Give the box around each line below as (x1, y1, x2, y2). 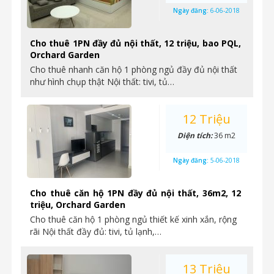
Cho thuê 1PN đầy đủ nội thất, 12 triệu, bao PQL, (30, 37, 241, 49)
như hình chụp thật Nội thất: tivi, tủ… (30, 76, 174, 87)
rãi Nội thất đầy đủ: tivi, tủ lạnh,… (30, 226, 161, 237)
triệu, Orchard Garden (30, 199, 125, 210)
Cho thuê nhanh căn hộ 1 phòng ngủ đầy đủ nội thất (30, 64, 237, 75)
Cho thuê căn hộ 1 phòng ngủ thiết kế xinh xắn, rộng (30, 213, 237, 225)
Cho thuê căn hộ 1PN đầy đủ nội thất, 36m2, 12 (30, 187, 241, 199)
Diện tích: (177, 130, 214, 141)
